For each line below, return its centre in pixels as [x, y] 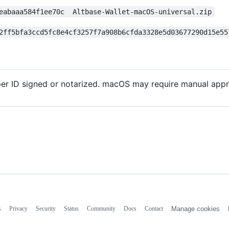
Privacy [18, 209]
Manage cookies [195, 209]
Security [45, 209]
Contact [154, 209]
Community [101, 209]
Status [71, 209]
